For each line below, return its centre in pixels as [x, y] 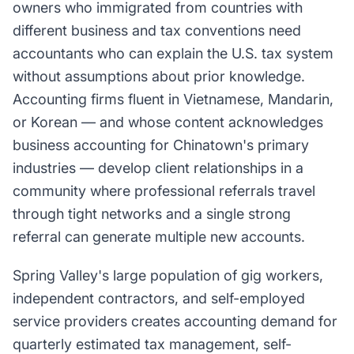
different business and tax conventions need [157, 30]
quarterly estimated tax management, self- [152, 344]
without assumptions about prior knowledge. [159, 76]
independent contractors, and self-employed [159, 298]
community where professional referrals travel [164, 191]
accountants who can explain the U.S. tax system [173, 53]
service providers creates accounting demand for [175, 321]
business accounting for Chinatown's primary [161, 145]
